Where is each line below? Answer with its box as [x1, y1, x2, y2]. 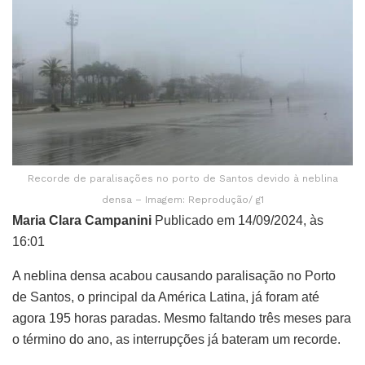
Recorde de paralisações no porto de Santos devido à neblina [27, 173, 338, 185]
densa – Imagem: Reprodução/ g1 [101, 194, 264, 206]
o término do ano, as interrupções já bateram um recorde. [12, 332, 341, 347]
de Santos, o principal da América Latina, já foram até [12, 290, 319, 305]
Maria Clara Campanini [12, 213, 152, 228]
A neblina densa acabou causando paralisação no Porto [12, 269, 336, 284]
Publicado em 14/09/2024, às [152, 213, 323, 228]
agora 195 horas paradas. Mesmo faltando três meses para [12, 311, 351, 326]
